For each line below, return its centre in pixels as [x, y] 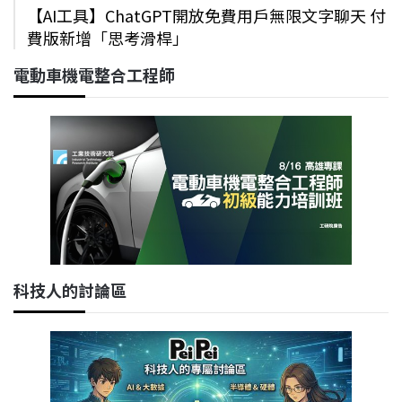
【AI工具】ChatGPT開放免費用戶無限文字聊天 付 [206, 16]
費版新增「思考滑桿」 [108, 38]
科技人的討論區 [70, 289]
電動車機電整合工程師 [94, 75]
